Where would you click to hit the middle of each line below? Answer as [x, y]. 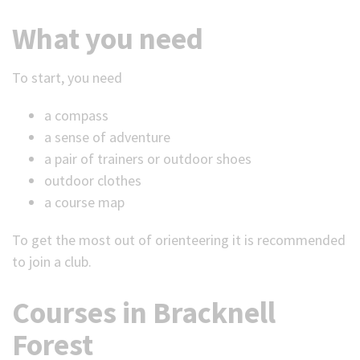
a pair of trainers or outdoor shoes [148, 159]
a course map [84, 202]
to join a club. [52, 262]
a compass [76, 115]
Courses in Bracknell [144, 313]
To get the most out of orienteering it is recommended [179, 240]
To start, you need [69, 78]
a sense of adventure [107, 137]
